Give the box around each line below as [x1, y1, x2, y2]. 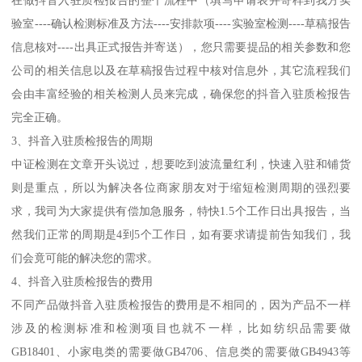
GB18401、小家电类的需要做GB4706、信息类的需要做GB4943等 [11, 345, 351, 359]
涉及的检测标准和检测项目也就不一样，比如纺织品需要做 [11, 322, 351, 335]
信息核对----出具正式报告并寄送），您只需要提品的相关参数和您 [11, 40, 351, 54]
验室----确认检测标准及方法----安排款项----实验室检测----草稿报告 [11, 17, 351, 31]
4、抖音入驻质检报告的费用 [11, 275, 154, 288]
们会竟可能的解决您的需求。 [11, 251, 159, 265]
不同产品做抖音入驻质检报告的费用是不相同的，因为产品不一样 [11, 298, 351, 312]
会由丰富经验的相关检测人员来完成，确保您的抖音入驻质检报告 [11, 87, 351, 101]
